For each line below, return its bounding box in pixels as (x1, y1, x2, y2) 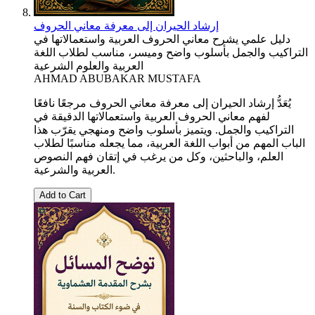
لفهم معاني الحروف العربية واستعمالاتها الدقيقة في (34, 110, 270, 123)
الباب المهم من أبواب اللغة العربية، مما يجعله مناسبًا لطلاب (34, 137, 305, 150)
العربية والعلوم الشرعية (34, 60, 143, 72)
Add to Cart (39, 190, 86, 201)
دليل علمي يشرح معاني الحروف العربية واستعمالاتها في (34, 33, 290, 46)
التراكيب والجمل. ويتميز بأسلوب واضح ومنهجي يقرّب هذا (34, 124, 294, 136)
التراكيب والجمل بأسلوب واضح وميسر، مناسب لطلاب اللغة (34, 46, 308, 59)
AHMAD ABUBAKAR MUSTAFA (34, 72, 201, 85)
